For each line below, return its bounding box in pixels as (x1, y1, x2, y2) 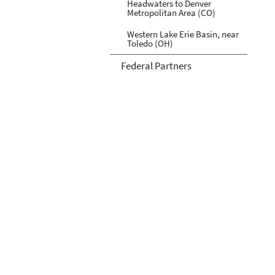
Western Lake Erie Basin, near (127, 28, 239, 40)
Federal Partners (120, 58, 192, 72)
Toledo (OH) (127, 37, 173, 49)
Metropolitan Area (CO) (127, 6, 215, 18)
